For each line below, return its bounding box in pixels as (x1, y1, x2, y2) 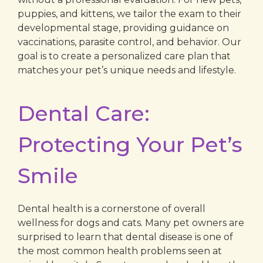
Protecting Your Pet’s (18, 131, 242, 158)
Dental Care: (18, 100, 150, 127)
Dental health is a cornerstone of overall (18, 203, 205, 215)
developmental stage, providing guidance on (18, 22, 229, 33)
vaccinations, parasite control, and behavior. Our (18, 36, 241, 48)
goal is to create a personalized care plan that (18, 50, 231, 62)
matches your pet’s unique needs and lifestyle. (18, 64, 236, 76)
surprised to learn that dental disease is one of (18, 231, 233, 243)
